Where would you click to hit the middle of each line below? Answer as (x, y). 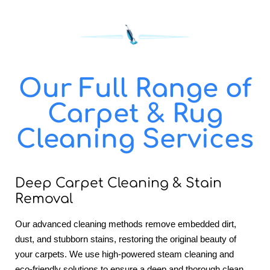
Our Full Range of (135, 89)
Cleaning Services (135, 139)
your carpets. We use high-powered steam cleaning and (124, 254)
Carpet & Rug (135, 114)
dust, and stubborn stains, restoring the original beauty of (126, 239)
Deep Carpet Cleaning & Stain (118, 183)
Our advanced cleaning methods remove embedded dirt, (126, 224)
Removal (44, 199)
